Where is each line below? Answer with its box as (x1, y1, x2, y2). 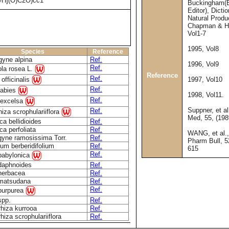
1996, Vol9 (188, 60, 219, 68)
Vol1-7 (188, 30, 206, 38)
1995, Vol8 (188, 45, 219, 53)
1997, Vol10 (188, 76, 222, 84)
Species (21, 48, 44, 55)
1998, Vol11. (188, 91, 224, 99)
